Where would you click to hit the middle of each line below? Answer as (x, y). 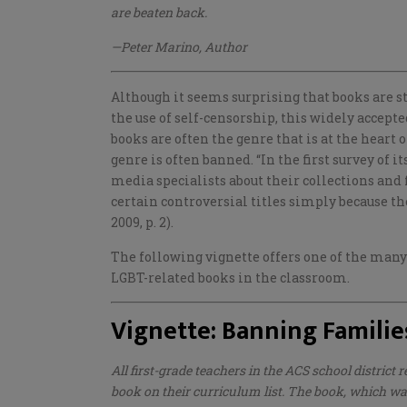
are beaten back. (159, 13)
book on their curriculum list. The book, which (248, 392)
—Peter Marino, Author (179, 47)
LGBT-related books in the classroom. (230, 278)
